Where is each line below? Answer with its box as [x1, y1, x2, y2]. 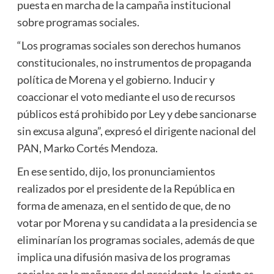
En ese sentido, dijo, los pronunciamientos [17, 164, 215, 178]
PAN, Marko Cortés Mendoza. [17, 141, 158, 155]
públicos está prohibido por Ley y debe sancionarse [17, 106, 256, 120]
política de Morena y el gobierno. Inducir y [17, 72, 215, 86]
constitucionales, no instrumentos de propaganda [17, 55, 251, 69]
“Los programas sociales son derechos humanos [17, 38, 241, 52]
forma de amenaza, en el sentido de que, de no [17, 198, 231, 212]
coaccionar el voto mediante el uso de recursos [17, 89, 235, 103]
